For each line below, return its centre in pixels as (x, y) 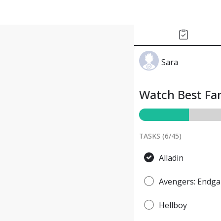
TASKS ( (152, 136)
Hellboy (173, 205)
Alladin (171, 158)
